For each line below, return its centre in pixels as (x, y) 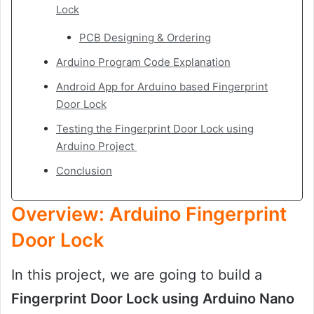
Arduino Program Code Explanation (143, 62)
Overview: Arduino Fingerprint (149, 214)
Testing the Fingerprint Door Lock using (155, 129)
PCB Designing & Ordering (145, 38)
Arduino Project (96, 146)
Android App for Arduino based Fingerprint (162, 87)
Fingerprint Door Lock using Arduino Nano (153, 298)
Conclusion (84, 171)
